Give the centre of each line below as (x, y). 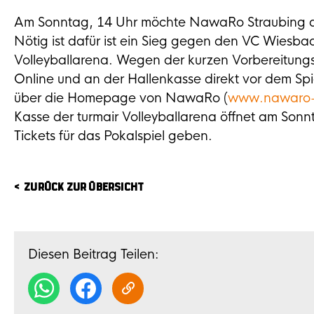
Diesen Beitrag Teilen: (93, 254)
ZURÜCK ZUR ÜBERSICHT (84, 187)
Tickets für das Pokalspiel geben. (113, 136)
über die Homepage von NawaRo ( (121, 98)
